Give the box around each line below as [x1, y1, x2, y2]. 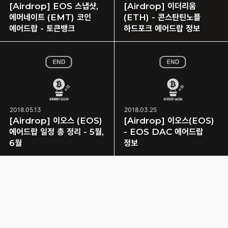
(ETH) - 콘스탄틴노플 [123, 12, 201, 22]
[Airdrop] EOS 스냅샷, [9, 1, 98, 11]
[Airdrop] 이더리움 [123, 1, 196, 11]
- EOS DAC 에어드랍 [123, 127, 203, 137]
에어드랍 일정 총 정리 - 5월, [9, 127, 104, 137]
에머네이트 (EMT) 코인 [9, 12, 91, 22]
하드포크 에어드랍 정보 [123, 23, 200, 34]
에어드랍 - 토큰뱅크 [9, 23, 75, 34]
